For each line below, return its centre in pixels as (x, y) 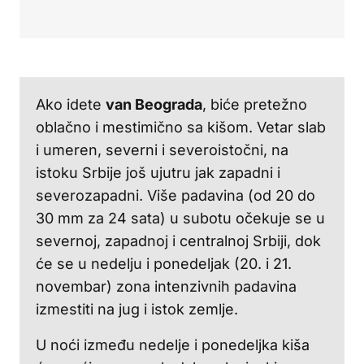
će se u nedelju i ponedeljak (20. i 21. (164, 263)
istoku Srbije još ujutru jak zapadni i (158, 172)
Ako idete (71, 104)
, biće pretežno (255, 104)
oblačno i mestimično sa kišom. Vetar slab (181, 127)
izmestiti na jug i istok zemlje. (137, 309)
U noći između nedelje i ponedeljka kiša (173, 344)
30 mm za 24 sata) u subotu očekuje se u (180, 218)
